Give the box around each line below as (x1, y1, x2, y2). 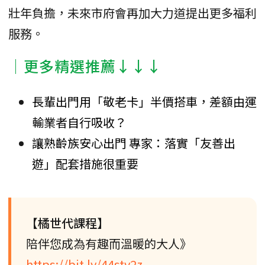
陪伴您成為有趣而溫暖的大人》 (26, 235, 192, 253)
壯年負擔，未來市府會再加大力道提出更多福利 (8, 4, 257, 22)
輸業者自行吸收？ (32, 114, 127, 131)
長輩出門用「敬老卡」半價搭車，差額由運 (32, 93, 257, 111)
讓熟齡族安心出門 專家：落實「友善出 (32, 134, 235, 152)
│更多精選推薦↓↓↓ (8, 55, 162, 77)
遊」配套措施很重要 (32, 155, 138, 173)
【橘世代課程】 (26, 214, 109, 232)
